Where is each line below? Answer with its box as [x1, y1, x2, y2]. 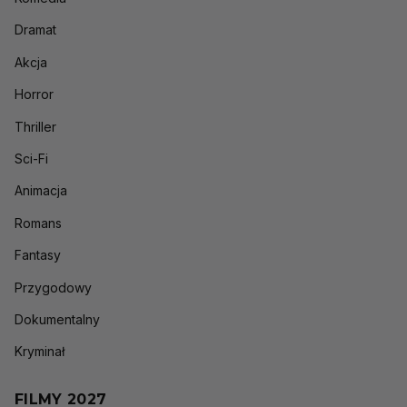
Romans [15, 214, 62, 231]
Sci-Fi [15, 151, 48, 167]
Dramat [15, 22, 56, 38]
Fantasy [15, 247, 61, 263]
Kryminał [15, 343, 65, 360]
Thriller [15, 118, 56, 134]
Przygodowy [15, 279, 92, 295]
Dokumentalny [15, 311, 100, 327]
